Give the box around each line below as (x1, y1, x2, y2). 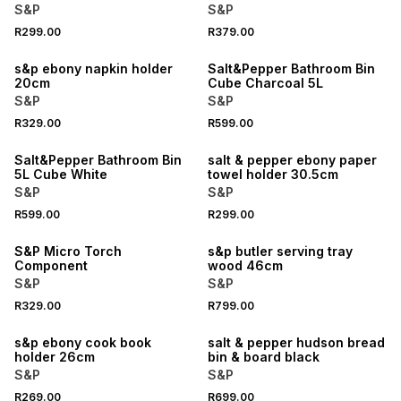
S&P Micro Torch (14, 243, 122, 259)
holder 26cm (14, 349, 95, 364)
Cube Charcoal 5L (207, 75, 323, 90)
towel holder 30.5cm (207, 166, 338, 182)
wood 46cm (207, 258, 283, 273)
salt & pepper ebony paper (207, 152, 377, 167)
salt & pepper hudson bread (207, 335, 385, 350)
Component (14, 258, 88, 273)
